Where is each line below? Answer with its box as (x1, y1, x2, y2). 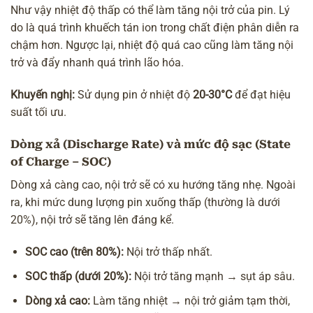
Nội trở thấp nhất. (124, 245, 212, 259)
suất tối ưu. (10, 105, 66, 119)
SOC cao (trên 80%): (25, 245, 124, 259)
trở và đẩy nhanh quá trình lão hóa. (10, 56, 184, 70)
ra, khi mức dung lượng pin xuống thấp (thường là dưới (10, 196, 280, 210)
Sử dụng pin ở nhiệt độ (75, 88, 193, 102)
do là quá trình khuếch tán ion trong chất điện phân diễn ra (10, 21, 299, 35)
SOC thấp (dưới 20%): (25, 269, 131, 283)
